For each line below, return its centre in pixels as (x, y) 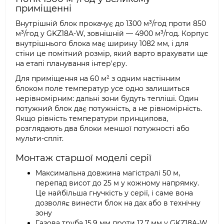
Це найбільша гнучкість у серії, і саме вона (114, 193)
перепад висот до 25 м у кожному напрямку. (117, 183)
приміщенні (43, 8)
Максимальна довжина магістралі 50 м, (108, 173)
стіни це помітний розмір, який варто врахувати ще (112, 53)
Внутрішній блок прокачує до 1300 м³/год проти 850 (111, 23)
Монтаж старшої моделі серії (83, 158)
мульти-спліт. (39, 138)
